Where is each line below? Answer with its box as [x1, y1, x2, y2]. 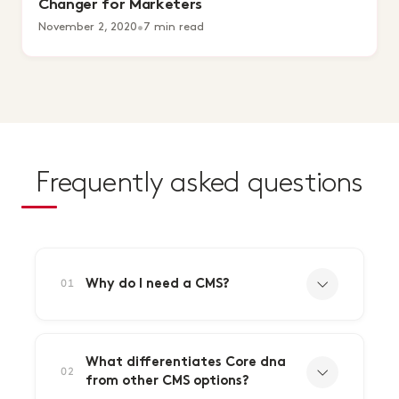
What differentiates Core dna [85, 356, 286, 370]
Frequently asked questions [36, 170, 363, 196]
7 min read [143, 21, 204, 32]
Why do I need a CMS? [85, 277, 230, 291]
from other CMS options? [85, 375, 249, 388]
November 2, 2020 [38, 21, 137, 32]
